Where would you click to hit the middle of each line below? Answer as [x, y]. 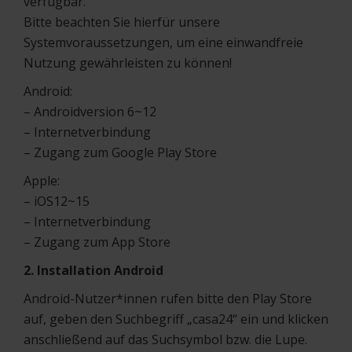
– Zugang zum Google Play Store [120, 152]
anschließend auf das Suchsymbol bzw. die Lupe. [165, 339]
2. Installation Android [93, 270]
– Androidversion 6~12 [90, 112]
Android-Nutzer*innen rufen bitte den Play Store [168, 299]
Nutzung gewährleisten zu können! [128, 63]
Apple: [42, 181]
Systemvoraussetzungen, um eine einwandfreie [163, 42]
